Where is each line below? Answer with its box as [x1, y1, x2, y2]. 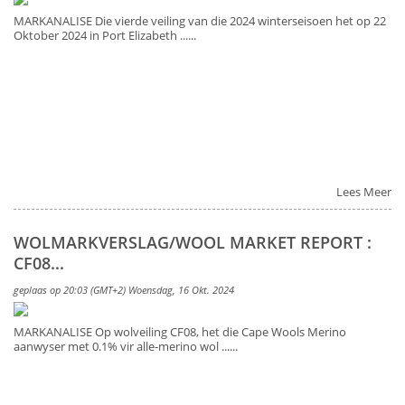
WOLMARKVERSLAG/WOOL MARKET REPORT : [14, 231, 372, 253]
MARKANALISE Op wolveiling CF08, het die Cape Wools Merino [14, 324, 346, 340]
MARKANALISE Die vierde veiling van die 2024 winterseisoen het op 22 [14, 13, 386, 29]
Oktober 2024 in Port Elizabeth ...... [14, 27, 196, 43]
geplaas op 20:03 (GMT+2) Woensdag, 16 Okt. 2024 [14, 282, 234, 297]
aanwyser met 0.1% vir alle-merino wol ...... [14, 338, 238, 354]
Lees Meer [336, 184, 391, 200]
